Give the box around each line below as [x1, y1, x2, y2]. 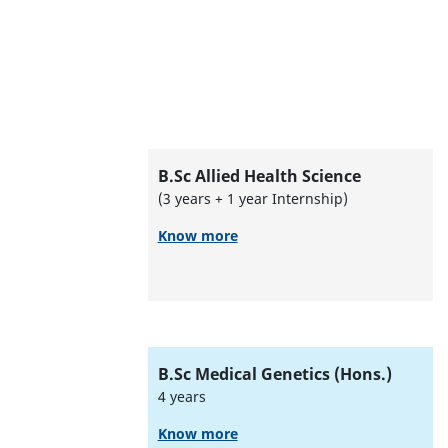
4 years [157, 386, 206, 406]
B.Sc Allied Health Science [157, 164, 361, 187]
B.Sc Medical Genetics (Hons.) [157, 362, 392, 385]
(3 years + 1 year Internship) [157, 188, 348, 208]
